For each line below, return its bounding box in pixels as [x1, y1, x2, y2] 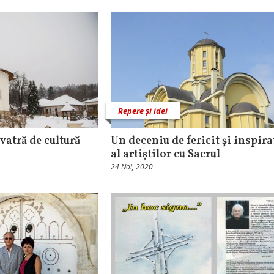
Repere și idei [118, 105, 168, 116]
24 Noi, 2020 [111, 161, 153, 172]
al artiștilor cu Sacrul [111, 146, 220, 162]
